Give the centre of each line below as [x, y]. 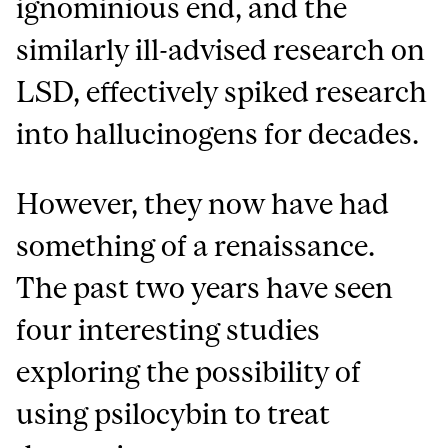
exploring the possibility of [189, 371]
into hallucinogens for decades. [218, 133]
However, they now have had [203, 203]
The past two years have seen [205, 287]
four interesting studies [168, 329]
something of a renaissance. [196, 245]
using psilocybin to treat [173, 413]
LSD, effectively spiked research [222, 91]
